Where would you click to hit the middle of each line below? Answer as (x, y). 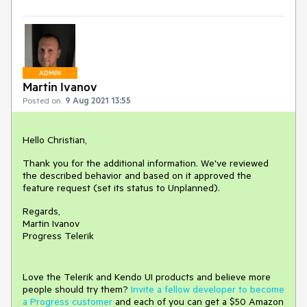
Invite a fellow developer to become (208, 290)
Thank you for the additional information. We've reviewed (146, 163)
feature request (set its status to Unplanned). (121, 188)
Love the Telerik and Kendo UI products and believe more (147, 277)
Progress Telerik (58, 236)
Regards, (41, 211)
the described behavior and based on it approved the (137, 176)
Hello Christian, (55, 140)
